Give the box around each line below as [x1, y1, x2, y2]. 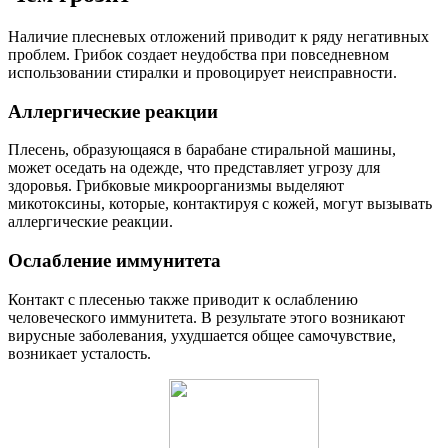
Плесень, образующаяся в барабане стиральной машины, [8, 141, 396, 159]
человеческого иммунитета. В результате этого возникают [8, 308, 405, 326]
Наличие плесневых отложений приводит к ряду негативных [8, 28, 429, 45]
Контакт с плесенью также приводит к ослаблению [8, 290, 358, 308]
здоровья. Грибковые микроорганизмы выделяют [8, 177, 344, 195]
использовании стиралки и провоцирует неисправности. [8, 64, 397, 81]
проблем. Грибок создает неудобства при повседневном [8, 46, 389, 63]
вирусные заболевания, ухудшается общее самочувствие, [8, 326, 396, 344]
